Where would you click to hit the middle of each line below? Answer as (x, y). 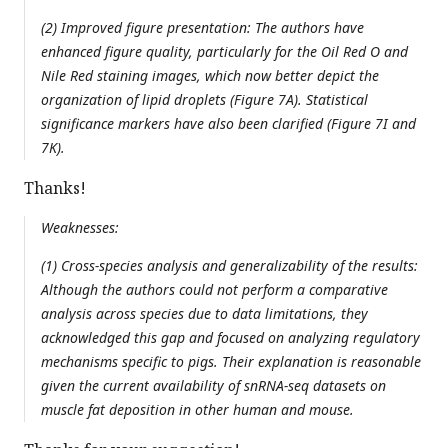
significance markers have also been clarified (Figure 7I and (228, 124)
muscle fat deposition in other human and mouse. (197, 410)
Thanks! (55, 188)
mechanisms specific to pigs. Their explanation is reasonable (231, 362)
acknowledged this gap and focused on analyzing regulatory (230, 338)
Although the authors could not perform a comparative (214, 290)
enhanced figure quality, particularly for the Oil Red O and (224, 52)
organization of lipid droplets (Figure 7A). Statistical (204, 100)
